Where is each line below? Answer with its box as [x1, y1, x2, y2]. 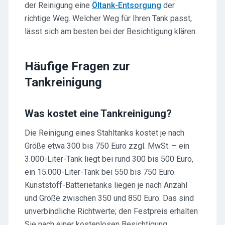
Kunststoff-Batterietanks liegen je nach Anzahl [25, 180, 187, 190]
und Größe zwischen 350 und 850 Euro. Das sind [25, 193, 194, 203]
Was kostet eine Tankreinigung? [25, 107, 172, 120]
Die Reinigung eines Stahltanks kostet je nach [25, 128, 184, 138]
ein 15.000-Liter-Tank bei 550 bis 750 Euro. [25, 167, 176, 177]
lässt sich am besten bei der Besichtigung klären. [25, 27, 197, 36]
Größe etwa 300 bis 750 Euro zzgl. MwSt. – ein [25, 141, 189, 151]
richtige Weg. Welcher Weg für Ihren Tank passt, [25, 14, 192, 23]
